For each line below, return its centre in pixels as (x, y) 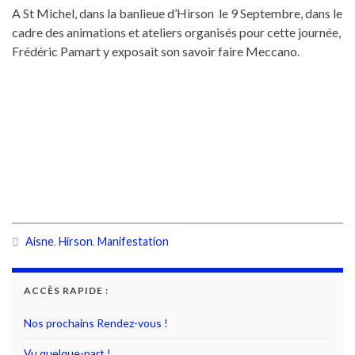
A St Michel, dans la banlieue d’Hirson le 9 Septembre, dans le (177, 13)
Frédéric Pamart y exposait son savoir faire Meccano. (156, 51)
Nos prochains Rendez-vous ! (96, 323)
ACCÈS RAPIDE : (66, 290)
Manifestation (133, 241)
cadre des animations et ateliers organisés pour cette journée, (176, 32)
